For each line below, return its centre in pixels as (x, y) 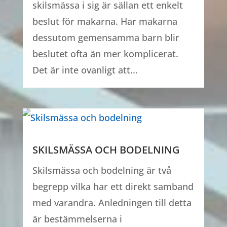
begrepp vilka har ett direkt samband (113, 187)
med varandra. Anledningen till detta (112, 203)
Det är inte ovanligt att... (85, 70)
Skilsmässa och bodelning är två (102, 171)
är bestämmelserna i (77, 219)
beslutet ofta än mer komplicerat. (105, 54)
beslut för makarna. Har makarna (105, 22)
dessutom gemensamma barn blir (106, 38)
